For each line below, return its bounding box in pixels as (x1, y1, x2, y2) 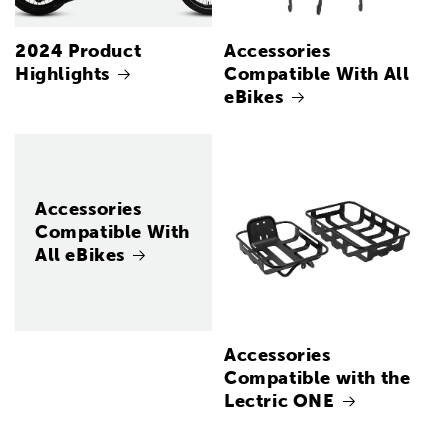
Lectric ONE (224, 390, 335, 412)
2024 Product (15, 40, 142, 62)
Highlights (15, 63, 110, 85)
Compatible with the (224, 367, 411, 389)
